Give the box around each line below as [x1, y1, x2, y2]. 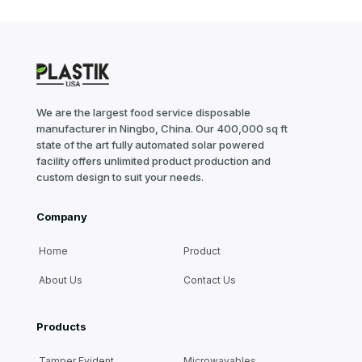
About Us [39, 274, 82, 286]
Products [36, 320, 86, 333]
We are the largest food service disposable [36, 106, 250, 119]
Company [36, 210, 87, 223]
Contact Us [183, 274, 236, 286]
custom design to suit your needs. [36, 170, 204, 183]
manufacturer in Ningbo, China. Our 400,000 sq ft [36, 122, 288, 135]
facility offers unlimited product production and [36, 154, 271, 167]
